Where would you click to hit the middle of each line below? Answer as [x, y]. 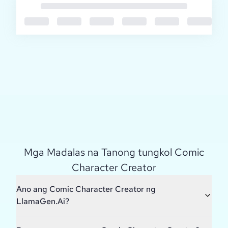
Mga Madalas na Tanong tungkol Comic [114, 152]
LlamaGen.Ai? [43, 202]
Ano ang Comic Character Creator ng [86, 189]
